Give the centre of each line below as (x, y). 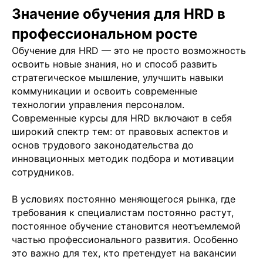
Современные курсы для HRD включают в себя (122, 118)
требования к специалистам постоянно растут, (123, 212)
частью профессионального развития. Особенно (125, 239)
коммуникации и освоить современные (104, 91)
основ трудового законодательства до (103, 145)
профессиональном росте (104, 33)
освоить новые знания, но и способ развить (114, 64)
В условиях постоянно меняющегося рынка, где (124, 199)
